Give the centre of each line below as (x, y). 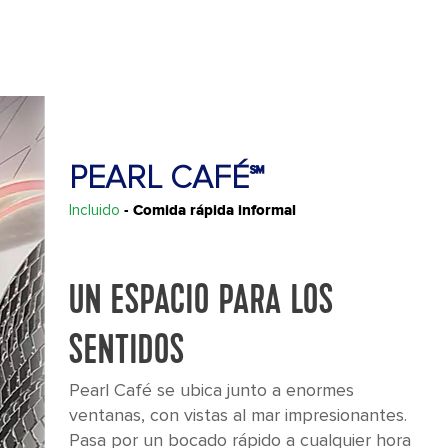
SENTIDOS (126, 352)
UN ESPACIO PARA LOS (201, 302)
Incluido (94, 210)
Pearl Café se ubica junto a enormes (211, 390)
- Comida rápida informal (209, 210)
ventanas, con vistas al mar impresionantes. (237, 415)
